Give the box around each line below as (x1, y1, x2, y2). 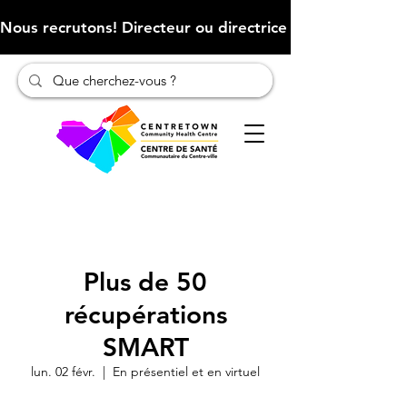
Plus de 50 (84, 266, 207, 297)
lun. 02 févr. (31, 363, 95, 380)
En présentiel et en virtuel (113, 363, 260, 380)
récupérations (64, 299, 227, 330)
